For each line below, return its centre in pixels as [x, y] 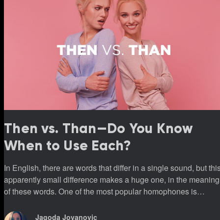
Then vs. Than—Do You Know [98, 128]
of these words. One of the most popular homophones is [100, 191]
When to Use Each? [68, 145]
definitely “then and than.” [48, 203]
